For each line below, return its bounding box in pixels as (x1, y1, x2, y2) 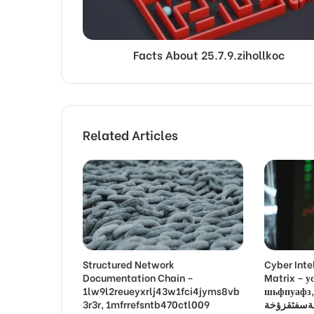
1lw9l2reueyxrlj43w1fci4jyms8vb (83, 282, 240, 298)
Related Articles (83, 124, 178, 144)
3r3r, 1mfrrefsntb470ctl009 (83, 296, 210, 311)
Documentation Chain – (83, 269, 193, 285)
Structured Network (83, 256, 175, 271)
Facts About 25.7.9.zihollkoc (132, 46, 285, 62)
